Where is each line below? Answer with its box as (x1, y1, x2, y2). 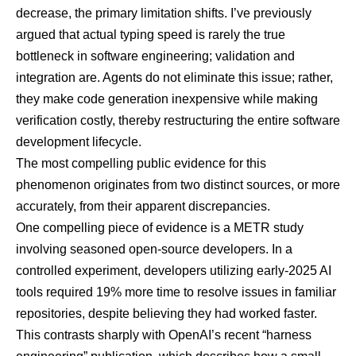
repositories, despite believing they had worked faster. (16, 307, 317, 321)
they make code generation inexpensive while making (16, 92, 318, 106)
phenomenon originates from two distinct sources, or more (16, 178, 340, 192)
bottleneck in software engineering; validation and (16, 49, 295, 64)
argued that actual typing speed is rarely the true (16, 28, 285, 42)
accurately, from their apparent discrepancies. (16, 199, 270, 214)
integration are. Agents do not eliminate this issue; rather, (16, 71, 333, 85)
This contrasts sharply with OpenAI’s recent (16, 328, 262, 342)
